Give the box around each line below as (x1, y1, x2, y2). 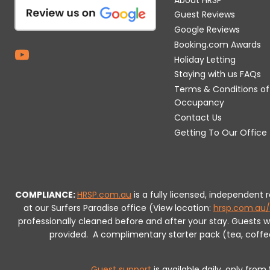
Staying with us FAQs (174, 68, 262, 81)
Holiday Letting (174, 53, 236, 66)
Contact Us (174, 111, 222, 124)
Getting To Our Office (174, 126, 268, 139)
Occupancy (174, 96, 225, 109)
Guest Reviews (174, 8, 236, 21)
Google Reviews (174, 24, 240, 36)
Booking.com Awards (174, 38, 262, 51)
